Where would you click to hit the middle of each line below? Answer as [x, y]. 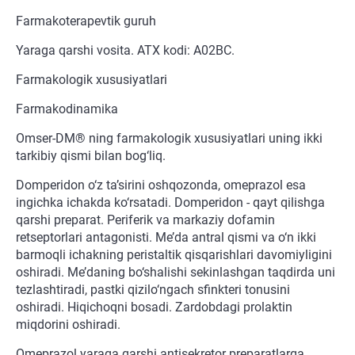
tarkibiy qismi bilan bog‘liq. [91, 156]
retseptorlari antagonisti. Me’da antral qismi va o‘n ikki [166, 238]
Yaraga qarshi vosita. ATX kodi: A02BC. [125, 51]
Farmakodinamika [67, 109]
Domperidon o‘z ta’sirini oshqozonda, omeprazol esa [161, 185]
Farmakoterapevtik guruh [86, 21]
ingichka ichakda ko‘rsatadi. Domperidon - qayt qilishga [170, 203]
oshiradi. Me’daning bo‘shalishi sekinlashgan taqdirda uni [176, 273]
